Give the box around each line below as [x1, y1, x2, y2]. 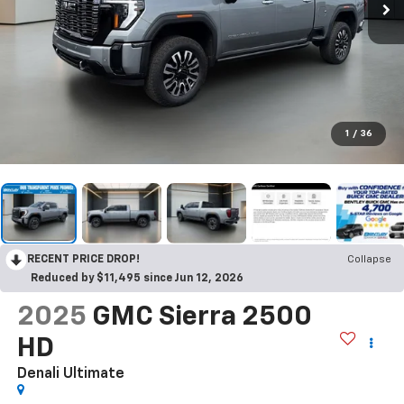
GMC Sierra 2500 [91, 304, 312, 332]
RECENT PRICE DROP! [27, 253, 140, 265]
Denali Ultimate [16, 367, 124, 382]
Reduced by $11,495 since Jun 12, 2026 [31, 272, 243, 284]
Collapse [347, 253, 391, 265]
